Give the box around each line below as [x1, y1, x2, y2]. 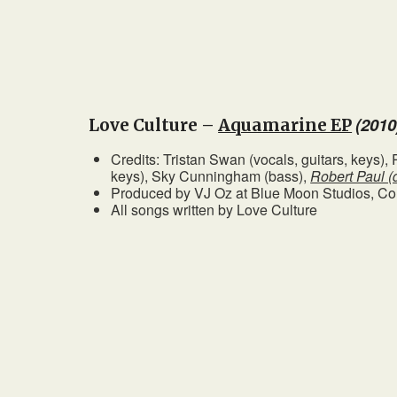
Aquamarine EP [218, 115, 353, 136]
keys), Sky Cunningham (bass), [111, 166, 311, 187]
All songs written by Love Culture [111, 199, 318, 221]
